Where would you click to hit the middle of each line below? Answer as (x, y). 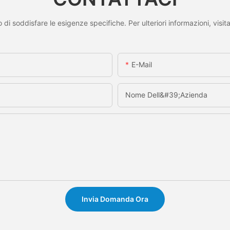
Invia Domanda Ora (115, 199)
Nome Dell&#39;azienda (166, 95)
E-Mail (142, 65)
